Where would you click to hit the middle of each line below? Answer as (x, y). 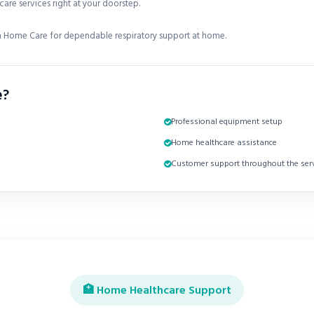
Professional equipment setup (227, 122)
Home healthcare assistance (224, 143)
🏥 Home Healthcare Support (157, 290)
